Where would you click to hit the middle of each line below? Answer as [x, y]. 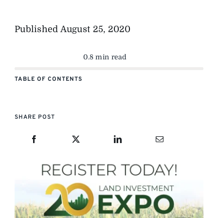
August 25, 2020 [95, 29]
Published [37, 29]
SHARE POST [35, 118]
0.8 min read [105, 57]
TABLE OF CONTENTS [48, 80]
